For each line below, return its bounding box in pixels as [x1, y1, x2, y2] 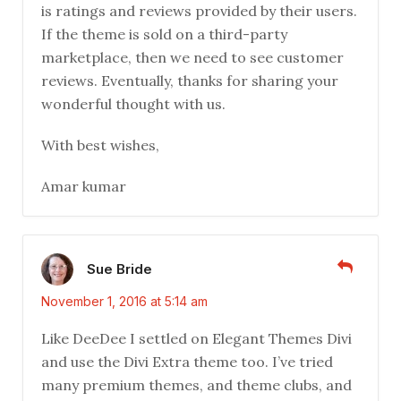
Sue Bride [87, 260, 152, 277]
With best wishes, [41, 136, 159, 155]
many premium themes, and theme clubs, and [41, 376, 352, 395]
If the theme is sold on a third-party [41, 25, 287, 44]
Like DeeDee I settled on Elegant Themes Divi [41, 329, 352, 348]
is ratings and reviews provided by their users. [41, 2, 357, 21]
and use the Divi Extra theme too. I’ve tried [41, 353, 333, 371]
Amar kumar [41, 177, 126, 196]
